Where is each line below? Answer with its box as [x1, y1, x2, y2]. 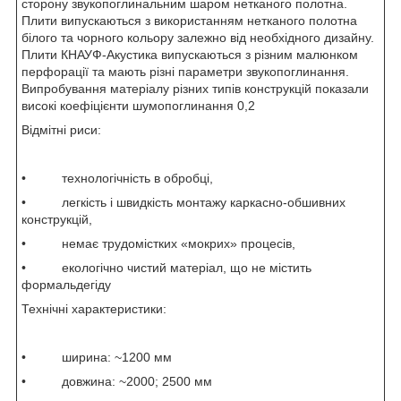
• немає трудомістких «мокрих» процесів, [21, 235, 295, 251]
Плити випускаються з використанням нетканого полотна [21, 13, 357, 28]
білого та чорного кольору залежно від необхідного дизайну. [21, 30, 374, 45]
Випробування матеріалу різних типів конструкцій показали [21, 81, 369, 96]
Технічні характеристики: [21, 301, 166, 316]
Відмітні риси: [21, 122, 101, 137]
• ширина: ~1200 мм [21, 349, 172, 364]
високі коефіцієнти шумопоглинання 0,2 [21, 98, 255, 113]
